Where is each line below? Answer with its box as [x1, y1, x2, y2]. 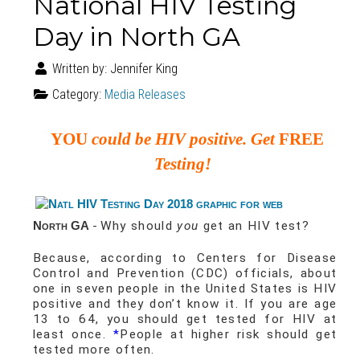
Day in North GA [32, 21, 240, 53]
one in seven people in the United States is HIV [32, 281, 337, 297]
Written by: [48, 61, 110, 77]
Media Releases [104, 87, 186, 103]
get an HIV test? [198, 219, 310, 234]
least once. [32, 327, 114, 342]
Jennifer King [109, 61, 178, 77]
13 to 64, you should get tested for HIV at [32, 312, 337, 327]
